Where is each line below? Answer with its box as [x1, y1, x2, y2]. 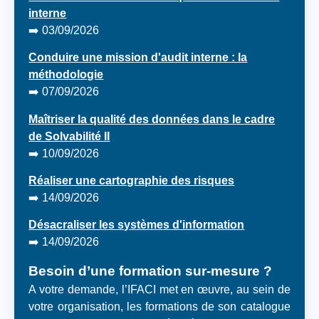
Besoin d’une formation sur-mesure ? [28, 263, 273, 278]
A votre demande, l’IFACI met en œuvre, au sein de [28, 283, 291, 296]
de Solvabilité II [28, 130, 110, 142]
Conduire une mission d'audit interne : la [28, 51, 248, 64]
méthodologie [28, 68, 104, 81]
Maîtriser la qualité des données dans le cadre [28, 113, 276, 125]
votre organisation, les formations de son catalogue [28, 300, 291, 313]
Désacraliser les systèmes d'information [28, 219, 245, 231]
